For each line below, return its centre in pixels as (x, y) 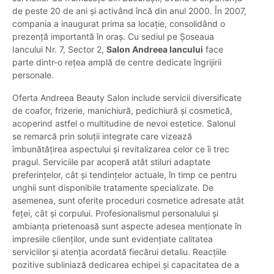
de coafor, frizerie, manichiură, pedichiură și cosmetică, (122, 111)
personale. (33, 75)
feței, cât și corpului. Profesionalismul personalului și (115, 213)
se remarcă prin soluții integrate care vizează (102, 136)
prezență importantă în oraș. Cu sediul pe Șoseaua (113, 37)
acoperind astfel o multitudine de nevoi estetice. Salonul (124, 124)
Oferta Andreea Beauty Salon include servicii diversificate (127, 98)
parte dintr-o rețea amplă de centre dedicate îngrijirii (117, 62)
